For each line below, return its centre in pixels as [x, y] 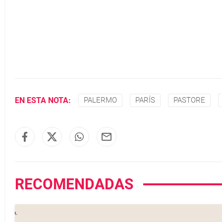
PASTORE [189, 100]
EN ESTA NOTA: [43, 100]
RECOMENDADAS [74, 184]
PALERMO [100, 100]
